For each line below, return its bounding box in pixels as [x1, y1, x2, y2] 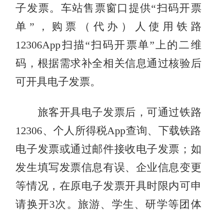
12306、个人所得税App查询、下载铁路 [15, 124, 201, 137]
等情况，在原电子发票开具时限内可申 [15, 180, 201, 192]
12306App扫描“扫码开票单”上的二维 [15, 39, 201, 51]
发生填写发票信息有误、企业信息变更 [15, 161, 201, 173]
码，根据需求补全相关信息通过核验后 [15, 57, 201, 69]
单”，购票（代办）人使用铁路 [15, 20, 201, 32]
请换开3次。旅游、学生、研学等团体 [15, 198, 201, 210]
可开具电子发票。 [15, 76, 101, 88]
